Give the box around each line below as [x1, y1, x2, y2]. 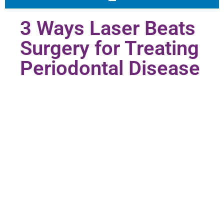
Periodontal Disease [20, 56, 200, 80]
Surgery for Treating [20, 36, 199, 60]
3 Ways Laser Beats [20, 16, 195, 40]
